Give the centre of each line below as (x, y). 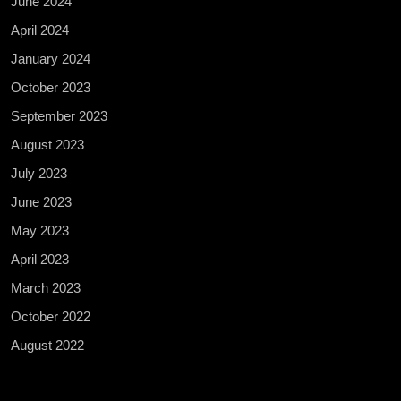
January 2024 (51, 58)
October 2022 (51, 316)
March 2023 (46, 287)
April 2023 (40, 259)
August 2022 (47, 345)
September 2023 (59, 115)
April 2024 (40, 30)
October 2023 (51, 87)
